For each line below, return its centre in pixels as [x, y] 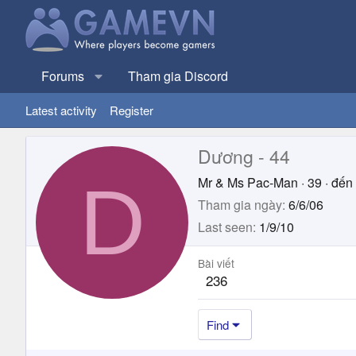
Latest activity [61, 110]
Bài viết [216, 263]
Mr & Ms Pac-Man [248, 182]
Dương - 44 [244, 156]
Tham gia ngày [240, 204]
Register [132, 110]
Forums [63, 76]
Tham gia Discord [178, 76]
